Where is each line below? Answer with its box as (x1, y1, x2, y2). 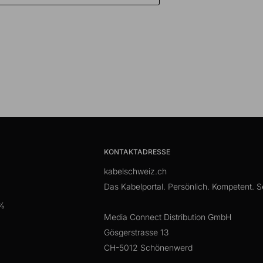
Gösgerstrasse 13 (104, 227, 168, 237)
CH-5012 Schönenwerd (104, 242, 193, 252)
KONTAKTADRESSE (104, 147, 170, 156)
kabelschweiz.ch (104, 166, 167, 176)
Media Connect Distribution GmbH (104, 211, 231, 222)
